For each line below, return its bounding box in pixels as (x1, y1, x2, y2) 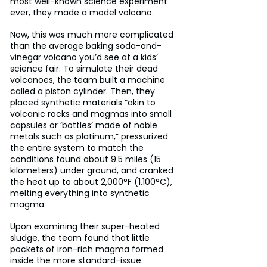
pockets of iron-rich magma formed (10, 243, 166, 256)
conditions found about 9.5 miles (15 (10, 153, 163, 166)
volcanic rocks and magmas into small (10, 108, 174, 120)
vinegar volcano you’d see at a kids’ (10, 51, 160, 64)
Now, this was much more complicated (10, 29, 176, 41)
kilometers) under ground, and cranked (10, 164, 176, 177)
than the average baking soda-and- (10, 40, 162, 52)
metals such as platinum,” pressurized (10, 131, 170, 143)
